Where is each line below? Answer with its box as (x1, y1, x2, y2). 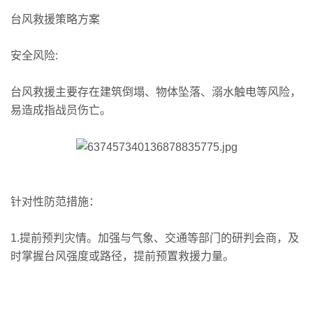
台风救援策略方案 (10, 13, 100, 25)
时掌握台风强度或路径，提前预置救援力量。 (10, 249, 234, 262)
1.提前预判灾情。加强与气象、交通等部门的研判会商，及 (10, 231, 299, 244)
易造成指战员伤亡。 (10, 104, 111, 116)
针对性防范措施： (10, 195, 100, 208)
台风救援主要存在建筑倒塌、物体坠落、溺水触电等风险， (10, 86, 301, 98)
